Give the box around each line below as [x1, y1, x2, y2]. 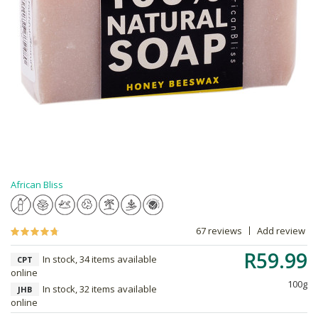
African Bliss [11, 178, 63, 191]
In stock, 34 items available [43, 253, 157, 265]
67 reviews [196, 224, 242, 237]
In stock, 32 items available [43, 283, 157, 295]
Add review [257, 224, 305, 237]
